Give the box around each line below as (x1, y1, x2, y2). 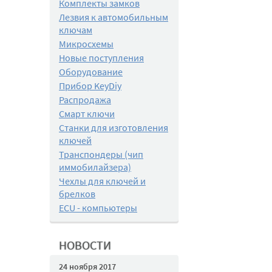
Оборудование (59, 66, 123, 78)
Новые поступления (59, 52, 144, 64)
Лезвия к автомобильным (59, 11, 168, 23)
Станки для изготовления (59, 121, 168, 134)
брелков (59, 188, 95, 200)
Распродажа (59, 93, 111, 106)
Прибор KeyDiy (59, 80, 121, 92)
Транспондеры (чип (59, 148, 143, 160)
